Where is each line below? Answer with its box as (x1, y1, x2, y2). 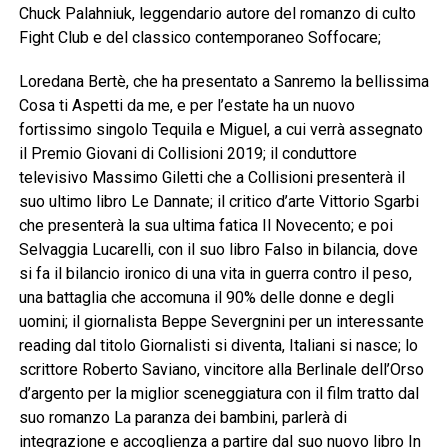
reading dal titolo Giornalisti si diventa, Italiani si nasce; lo (18, 335, 418, 355)
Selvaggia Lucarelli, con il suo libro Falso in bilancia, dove (18, 239, 418, 259)
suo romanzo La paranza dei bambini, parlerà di (18, 407, 347, 427)
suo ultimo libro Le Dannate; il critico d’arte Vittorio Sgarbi (18, 191, 419, 211)
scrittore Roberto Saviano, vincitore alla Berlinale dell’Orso (18, 359, 424, 379)
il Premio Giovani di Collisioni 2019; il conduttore (18, 143, 357, 163)
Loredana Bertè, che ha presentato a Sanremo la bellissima (18, 71, 429, 91)
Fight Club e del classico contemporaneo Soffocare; (18, 27, 381, 47)
